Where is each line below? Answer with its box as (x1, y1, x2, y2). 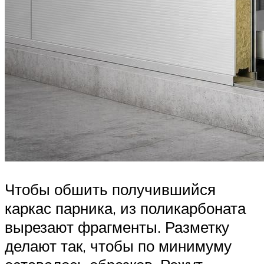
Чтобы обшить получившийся (5, 180, 216, 199)
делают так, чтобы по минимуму (5, 236, 232, 256)
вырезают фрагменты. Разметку (5, 217, 229, 237)
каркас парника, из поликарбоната (5, 199, 246, 218)
